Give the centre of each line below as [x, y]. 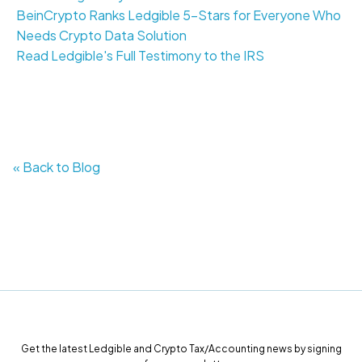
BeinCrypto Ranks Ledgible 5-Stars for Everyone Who [179, 15]
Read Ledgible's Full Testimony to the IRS [140, 56]
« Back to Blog [57, 167]
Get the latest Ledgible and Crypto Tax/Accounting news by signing [181, 349]
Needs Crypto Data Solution [101, 36]
